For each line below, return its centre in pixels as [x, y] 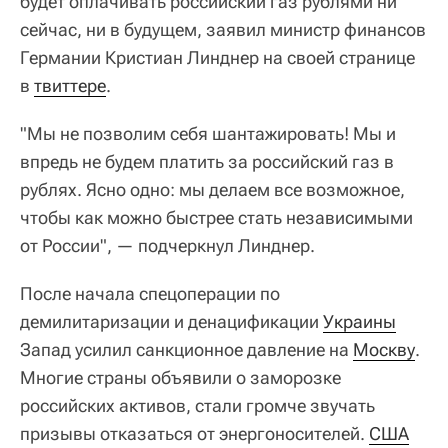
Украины [359, 321]
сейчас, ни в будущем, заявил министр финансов [223, 29]
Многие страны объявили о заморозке [180, 377]
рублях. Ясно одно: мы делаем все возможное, [212, 189]
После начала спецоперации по [150, 293]
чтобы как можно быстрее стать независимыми [216, 217]
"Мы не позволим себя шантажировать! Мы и [208, 133]
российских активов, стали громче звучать [197, 405]
